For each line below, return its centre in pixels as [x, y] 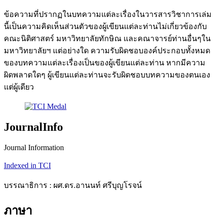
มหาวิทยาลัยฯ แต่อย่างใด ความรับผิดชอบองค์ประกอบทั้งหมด [107, 51]
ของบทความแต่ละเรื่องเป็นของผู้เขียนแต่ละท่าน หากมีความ [105, 63]
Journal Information [34, 148]
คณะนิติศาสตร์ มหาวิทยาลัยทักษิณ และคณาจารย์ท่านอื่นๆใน [107, 39]
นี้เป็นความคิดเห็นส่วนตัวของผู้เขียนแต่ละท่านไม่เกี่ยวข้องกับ [105, 27]
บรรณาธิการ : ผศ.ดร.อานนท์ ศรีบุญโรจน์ [73, 186]
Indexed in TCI [27, 166]
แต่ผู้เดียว [19, 87]
